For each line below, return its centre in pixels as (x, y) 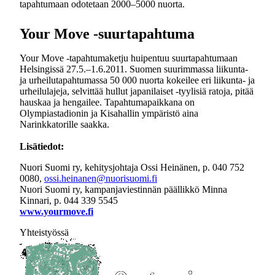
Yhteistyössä (44, 232)
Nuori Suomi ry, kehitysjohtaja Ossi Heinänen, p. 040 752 (132, 167)
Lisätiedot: (42, 146)
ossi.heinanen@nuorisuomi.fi (101, 178)
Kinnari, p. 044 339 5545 (69, 200)
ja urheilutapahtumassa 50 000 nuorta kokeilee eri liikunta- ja (137, 80)
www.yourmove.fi (56, 211)
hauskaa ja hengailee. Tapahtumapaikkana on (107, 102)
